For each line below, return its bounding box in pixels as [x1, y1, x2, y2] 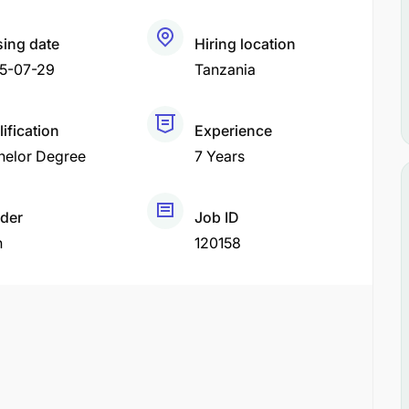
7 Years [194, 147, 246, 165]
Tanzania [194, 60, 257, 79]
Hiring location [194, 35, 297, 53]
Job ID [194, 208, 240, 226]
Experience [194, 121, 273, 140]
